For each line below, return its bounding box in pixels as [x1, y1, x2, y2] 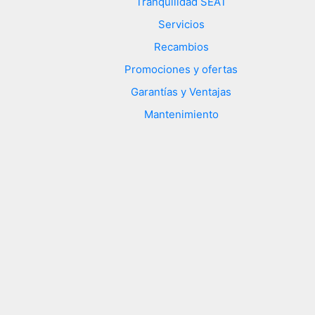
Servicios [157, 17, 205, 31]
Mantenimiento [143, 107, 219, 121]
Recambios [153, 39, 209, 53]
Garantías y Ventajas [131, 84, 232, 98]
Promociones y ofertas [124, 62, 238, 76]
